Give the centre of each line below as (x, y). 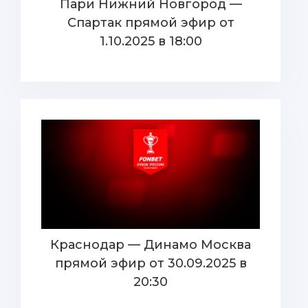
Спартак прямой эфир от (151, 23)
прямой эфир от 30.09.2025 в (151, 263)
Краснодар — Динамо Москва (151, 245)
